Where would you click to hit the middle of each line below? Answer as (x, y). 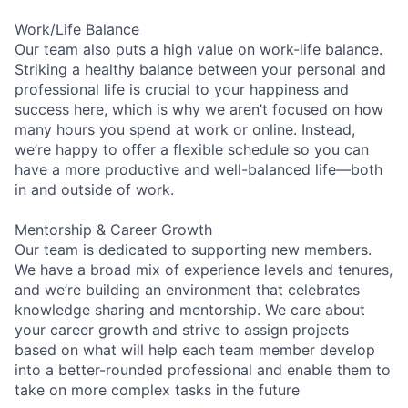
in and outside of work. (94, 189)
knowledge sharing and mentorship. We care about (190, 309)
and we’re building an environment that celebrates (187, 289)
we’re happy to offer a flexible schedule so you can (192, 149)
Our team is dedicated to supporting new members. (193, 249)
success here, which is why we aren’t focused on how (199, 109)
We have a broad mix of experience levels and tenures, (204, 269)
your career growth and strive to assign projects (182, 329)
